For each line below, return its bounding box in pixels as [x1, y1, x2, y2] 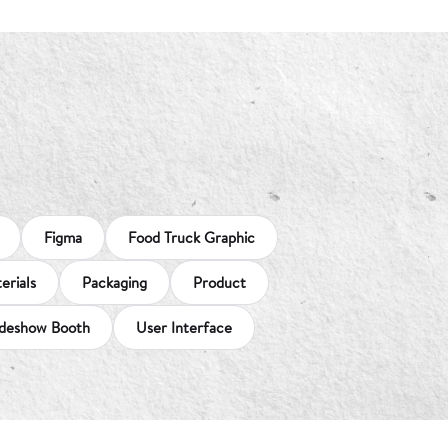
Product [193, 270, 246, 293]
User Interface [135, 315, 232, 338]
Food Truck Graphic [128, 225, 255, 248]
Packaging [82, 270, 147, 293]
